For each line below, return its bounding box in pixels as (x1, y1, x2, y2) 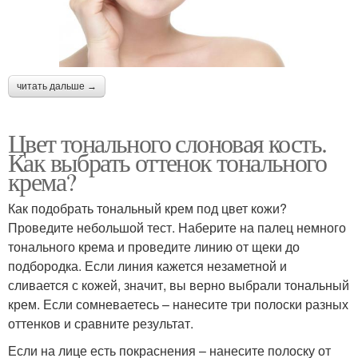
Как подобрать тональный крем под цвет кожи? (8, 199, 287, 218)
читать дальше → (17, 81, 97, 93)
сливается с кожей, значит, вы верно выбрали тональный (8, 276, 349, 295)
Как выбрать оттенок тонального (8, 145, 326, 180)
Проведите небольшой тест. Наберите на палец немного (8, 218, 346, 237)
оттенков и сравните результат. (8, 314, 193, 333)
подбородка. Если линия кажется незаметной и (8, 257, 287, 276)
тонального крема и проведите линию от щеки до (8, 237, 300, 257)
